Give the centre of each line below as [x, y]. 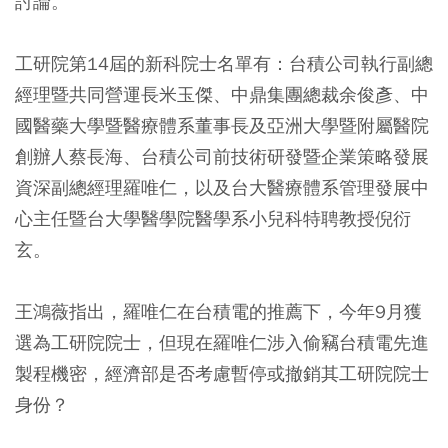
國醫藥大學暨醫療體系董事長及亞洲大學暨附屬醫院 [222, 126]
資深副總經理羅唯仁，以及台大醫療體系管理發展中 [222, 188]
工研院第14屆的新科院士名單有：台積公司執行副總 [224, 64]
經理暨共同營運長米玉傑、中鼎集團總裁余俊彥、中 [222, 95]
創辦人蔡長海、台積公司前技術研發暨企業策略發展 [222, 157]
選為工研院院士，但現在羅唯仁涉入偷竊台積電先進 [222, 343]
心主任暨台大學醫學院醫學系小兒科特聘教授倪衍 [213, 219]
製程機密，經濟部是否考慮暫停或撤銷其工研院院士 [222, 374]
